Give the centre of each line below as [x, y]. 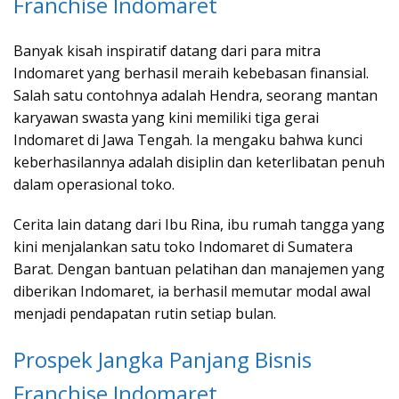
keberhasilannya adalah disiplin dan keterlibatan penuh [199, 162]
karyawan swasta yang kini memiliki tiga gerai [166, 117]
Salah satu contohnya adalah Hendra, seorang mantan [195, 95]
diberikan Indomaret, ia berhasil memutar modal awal [192, 291]
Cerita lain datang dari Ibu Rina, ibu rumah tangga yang [199, 224]
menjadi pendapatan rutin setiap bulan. [145, 313]
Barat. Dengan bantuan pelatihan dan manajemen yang [199, 269]
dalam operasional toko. [94, 184]
